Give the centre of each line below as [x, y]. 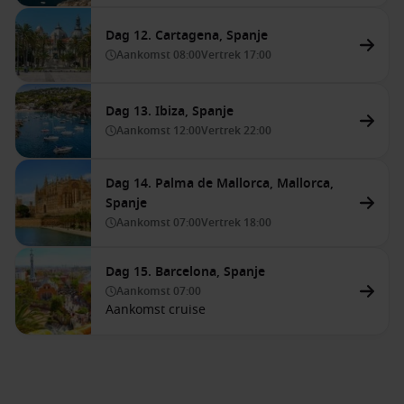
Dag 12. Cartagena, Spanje [187, 36]
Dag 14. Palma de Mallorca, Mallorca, [220, 184]
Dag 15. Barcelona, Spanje [185, 272]
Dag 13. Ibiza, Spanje [170, 111]
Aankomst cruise [156, 310]
